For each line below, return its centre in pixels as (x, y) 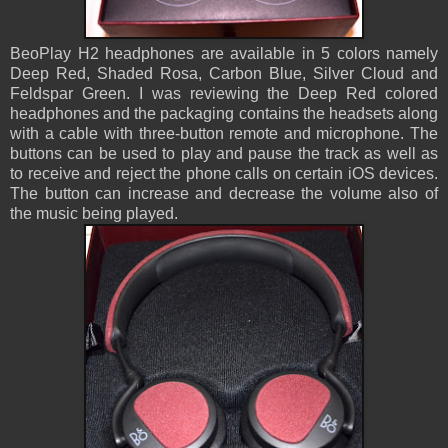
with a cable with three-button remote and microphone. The (224, 134)
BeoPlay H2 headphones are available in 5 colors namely (224, 54)
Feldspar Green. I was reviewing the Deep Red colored (224, 94)
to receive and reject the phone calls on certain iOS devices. (224, 174)
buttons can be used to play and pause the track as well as (224, 154)
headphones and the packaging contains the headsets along (224, 114)
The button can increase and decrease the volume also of (224, 194)
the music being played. (96, 214)
